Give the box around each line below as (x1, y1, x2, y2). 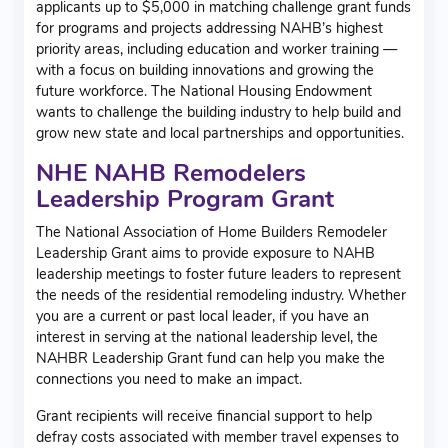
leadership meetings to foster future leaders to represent (36, 263, 401, 284)
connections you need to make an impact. (36, 368, 306, 389)
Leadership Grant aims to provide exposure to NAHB (36, 242, 375, 263)
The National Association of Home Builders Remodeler (36, 221, 387, 242)
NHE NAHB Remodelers (36, 155, 306, 190)
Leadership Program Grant (36, 181, 334, 216)
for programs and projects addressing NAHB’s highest (36, 17, 383, 38)
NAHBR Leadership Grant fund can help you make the (36, 347, 385, 368)
